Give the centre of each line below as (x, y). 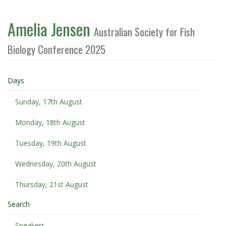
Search (19, 204)
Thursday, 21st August (52, 184)
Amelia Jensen (51, 29)
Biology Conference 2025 (56, 49)
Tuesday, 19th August (51, 143)
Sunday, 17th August (49, 102)
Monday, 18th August (50, 122)
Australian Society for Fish (144, 32)
